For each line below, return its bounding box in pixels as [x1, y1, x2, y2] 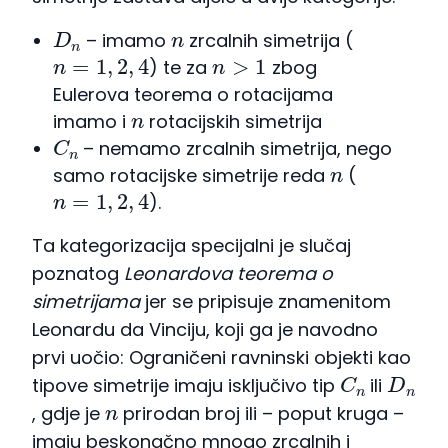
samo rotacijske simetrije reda [52, 163, 330, 189]
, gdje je [32, 401, 105, 427]
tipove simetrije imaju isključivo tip [32, 373, 340, 399]
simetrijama [32, 289, 140, 315]
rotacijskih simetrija [144, 109, 323, 135]
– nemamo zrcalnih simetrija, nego [78, 136, 393, 162]
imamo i [52, 109, 131, 135]
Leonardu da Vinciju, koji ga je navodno [32, 317, 378, 343]
